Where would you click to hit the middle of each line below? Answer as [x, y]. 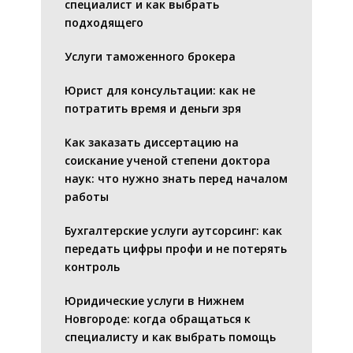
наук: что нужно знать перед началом [176, 178]
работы [87, 196]
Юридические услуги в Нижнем [154, 300]
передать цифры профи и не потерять [176, 248]
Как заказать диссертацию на [152, 142]
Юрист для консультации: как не [160, 90]
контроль [92, 266]
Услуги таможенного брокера [150, 56]
